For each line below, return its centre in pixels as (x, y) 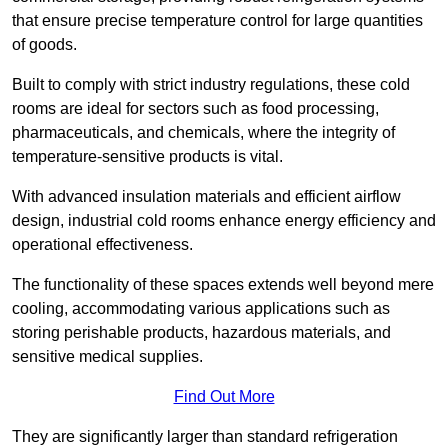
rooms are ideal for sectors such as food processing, (195, 109)
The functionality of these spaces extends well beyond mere (223, 285)
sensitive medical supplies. (107, 357)
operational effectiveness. (102, 245)
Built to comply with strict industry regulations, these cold (211, 85)
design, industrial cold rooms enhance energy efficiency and (224, 221)
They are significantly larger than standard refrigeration (205, 437)
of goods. (44, 45)
